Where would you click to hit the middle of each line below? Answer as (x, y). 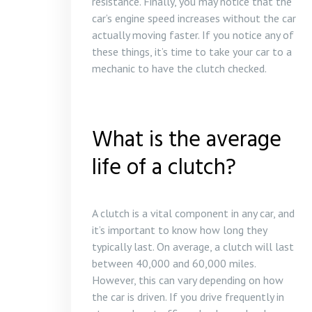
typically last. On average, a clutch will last (193, 246)
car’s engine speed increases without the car (194, 18)
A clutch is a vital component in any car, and (193, 213)
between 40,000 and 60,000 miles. (174, 263)
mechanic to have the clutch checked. (179, 68)
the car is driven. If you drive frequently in (188, 296)
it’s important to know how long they (179, 229)
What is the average (187, 140)
